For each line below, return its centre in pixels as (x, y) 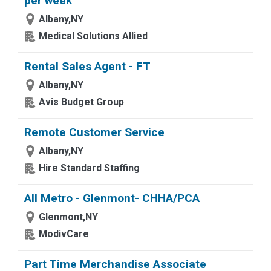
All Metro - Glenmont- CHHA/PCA (112, 198)
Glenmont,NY (68, 217)
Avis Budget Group (81, 102)
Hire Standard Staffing (89, 168)
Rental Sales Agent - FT (87, 66)
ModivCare (64, 234)
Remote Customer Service (94, 132)
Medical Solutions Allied (93, 36)
